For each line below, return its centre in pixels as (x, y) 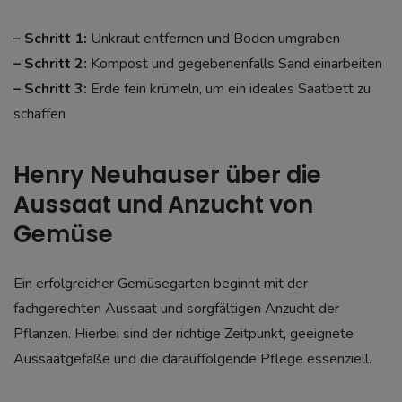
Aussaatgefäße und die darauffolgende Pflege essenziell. (192, 359)
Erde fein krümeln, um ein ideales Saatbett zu (229, 88)
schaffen (39, 114)
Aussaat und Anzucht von (163, 205)
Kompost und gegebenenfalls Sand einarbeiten (235, 63)
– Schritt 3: (50, 88)
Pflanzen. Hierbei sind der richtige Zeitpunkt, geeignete (184, 334)
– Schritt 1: (50, 38)
